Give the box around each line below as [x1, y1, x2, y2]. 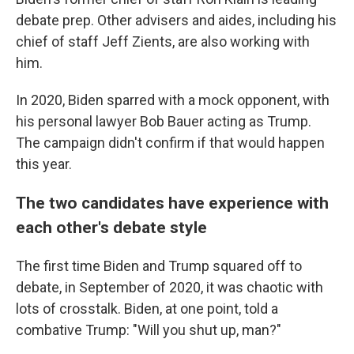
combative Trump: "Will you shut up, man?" [16, 322, 281, 338]
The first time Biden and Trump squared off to [16, 258, 302, 274]
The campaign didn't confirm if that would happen [16, 134, 325, 151]
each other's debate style [16, 217, 207, 237]
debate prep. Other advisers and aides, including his [16, 12, 337, 28]
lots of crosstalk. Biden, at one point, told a [16, 300, 278, 317]
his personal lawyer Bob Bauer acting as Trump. [16, 113, 311, 130]
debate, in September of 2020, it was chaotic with [16, 279, 323, 296]
